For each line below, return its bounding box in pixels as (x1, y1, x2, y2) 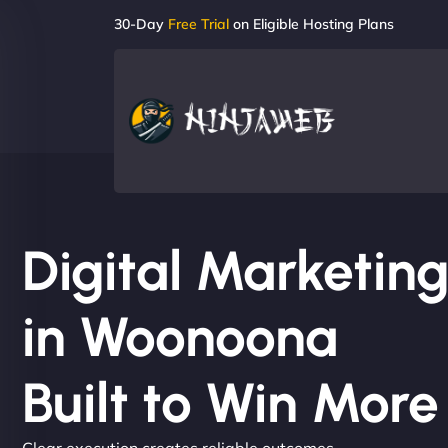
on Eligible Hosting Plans (229, 15, 394, 33)
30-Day (114, 15, 168, 33)
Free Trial (168, 15, 229, 33)
